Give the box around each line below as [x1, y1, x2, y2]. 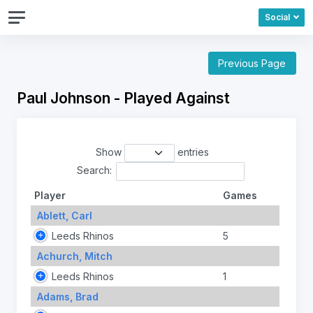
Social [264, 12, 290, 23]
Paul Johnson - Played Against [17, 89, 230, 107]
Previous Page [218, 57, 286, 70]
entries [174, 146, 209, 159]
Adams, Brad [36, 290, 99, 303]
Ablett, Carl [36, 209, 92, 221]
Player [34, 189, 66, 201]
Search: [77, 164, 112, 177]
